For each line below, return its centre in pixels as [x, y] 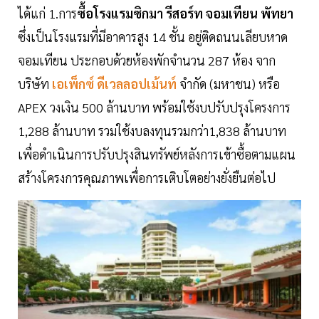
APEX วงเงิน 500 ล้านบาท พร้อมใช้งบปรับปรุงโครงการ [154, 108]
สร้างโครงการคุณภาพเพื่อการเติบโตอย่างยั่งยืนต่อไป [147, 178]
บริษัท [33, 84]
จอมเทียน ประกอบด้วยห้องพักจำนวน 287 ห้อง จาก [147, 61]
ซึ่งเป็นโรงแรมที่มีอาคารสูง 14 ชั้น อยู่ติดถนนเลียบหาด [153, 37]
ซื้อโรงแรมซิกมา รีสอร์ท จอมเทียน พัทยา [185, 14]
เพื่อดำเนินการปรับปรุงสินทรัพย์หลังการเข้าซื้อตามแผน [157, 155]
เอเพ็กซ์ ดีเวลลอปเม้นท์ [114, 84]
